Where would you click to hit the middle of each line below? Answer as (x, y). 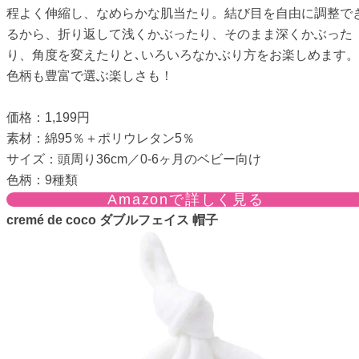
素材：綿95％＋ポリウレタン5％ (101, 138)
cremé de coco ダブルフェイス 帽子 (112, 220)
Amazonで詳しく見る (186, 199)
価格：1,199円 (48, 117)
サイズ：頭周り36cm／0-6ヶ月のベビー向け (134, 159)
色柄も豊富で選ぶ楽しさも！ (90, 75)
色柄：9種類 (42, 179)
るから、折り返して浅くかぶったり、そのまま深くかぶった (179, 34)
